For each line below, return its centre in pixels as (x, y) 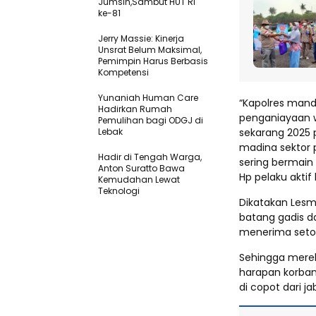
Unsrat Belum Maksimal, (150, 49)
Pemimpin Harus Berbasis (153, 61)
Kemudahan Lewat (139, 179)
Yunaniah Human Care (148, 97)
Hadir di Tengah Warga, (150, 157)
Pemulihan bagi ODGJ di (151, 120)
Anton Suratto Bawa (141, 168)
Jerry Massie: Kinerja (141, 38)
